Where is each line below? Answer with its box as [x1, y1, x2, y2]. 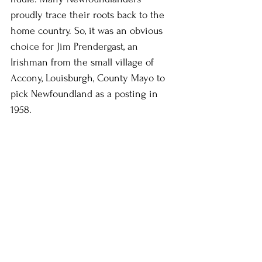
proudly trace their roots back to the [11, 9, 167, 20]
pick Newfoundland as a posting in [11, 88, 161, 99]
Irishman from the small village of [11, 57, 157, 68]
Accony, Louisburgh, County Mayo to [11, 73, 168, 84]
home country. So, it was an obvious [11, 25, 166, 36]
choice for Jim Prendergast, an [11, 41, 141, 52]
